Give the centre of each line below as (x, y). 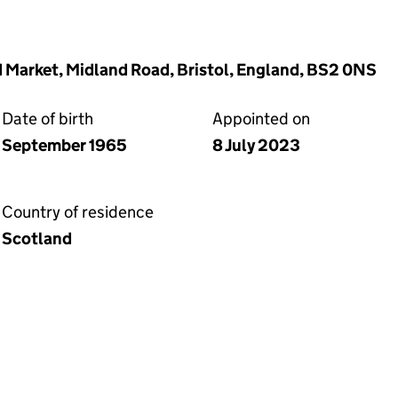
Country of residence (78, 212)
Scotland (37, 239)
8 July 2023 (256, 145)
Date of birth (48, 119)
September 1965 (64, 145)
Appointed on (261, 119)
